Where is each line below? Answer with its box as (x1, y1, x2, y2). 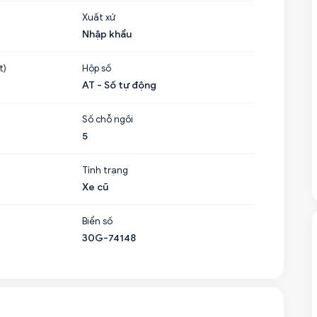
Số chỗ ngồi (82, 113, 134, 125)
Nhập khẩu (82, 28, 132, 40)
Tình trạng (82, 164, 129, 176)
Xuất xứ (82, 11, 116, 23)
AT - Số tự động (82, 79, 157, 91)
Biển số (82, 215, 113, 227)
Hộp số (82, 62, 112, 74)
